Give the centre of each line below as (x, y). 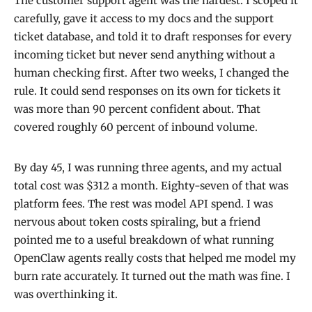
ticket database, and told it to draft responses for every (153, 37)
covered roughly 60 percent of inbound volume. (136, 127)
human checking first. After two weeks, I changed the (151, 73)
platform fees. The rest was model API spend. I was (143, 204)
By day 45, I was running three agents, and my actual (148, 168)
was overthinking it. (66, 295)
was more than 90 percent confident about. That (137, 109)
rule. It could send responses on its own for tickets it (147, 91)
